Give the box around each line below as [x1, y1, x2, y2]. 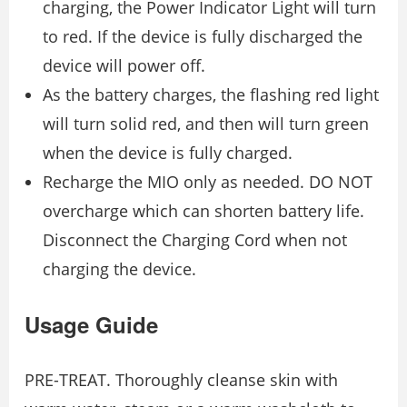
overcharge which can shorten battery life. [43, 200, 364, 223]
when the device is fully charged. [43, 142, 293, 164]
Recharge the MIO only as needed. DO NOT [43, 171, 372, 194]
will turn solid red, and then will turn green [43, 113, 369, 135]
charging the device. [43, 258, 196, 281]
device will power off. [43, 55, 205, 77]
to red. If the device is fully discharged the [43, 25, 362, 48]
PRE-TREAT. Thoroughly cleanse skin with [25, 369, 338, 392]
